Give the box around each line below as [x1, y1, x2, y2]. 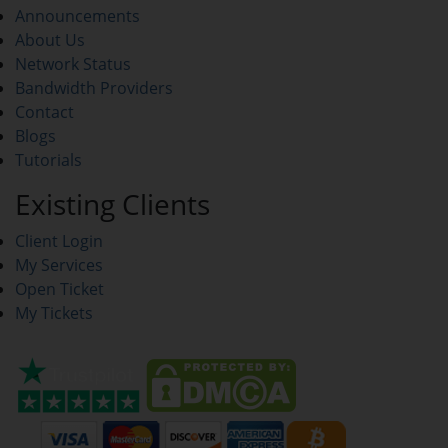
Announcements [15, 5, 140, 27]
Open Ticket [15, 278, 104, 300]
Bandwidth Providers [15, 77, 173, 99]
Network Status [15, 53, 131, 75]
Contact [15, 101, 74, 123]
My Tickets [15, 302, 93, 324]
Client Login [15, 230, 103, 252]
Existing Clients [15, 185, 210, 223]
